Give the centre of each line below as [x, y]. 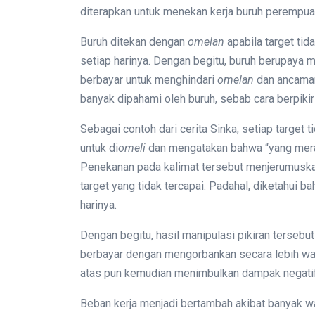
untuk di [99, 148]
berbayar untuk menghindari [149, 80]
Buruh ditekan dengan [134, 42]
